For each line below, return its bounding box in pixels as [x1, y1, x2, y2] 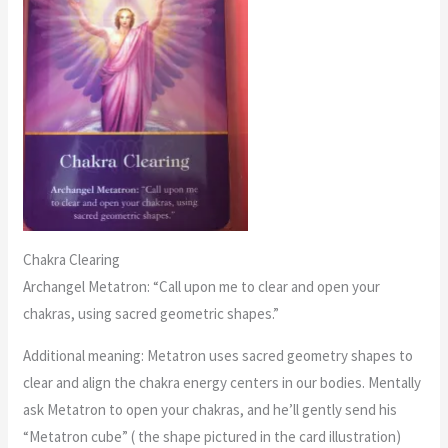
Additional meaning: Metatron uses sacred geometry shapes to [23, 346, 414, 366]
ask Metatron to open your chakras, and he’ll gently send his [23, 400, 398, 420]
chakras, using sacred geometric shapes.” [23, 304, 280, 324]
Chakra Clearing [23, 250, 121, 270]
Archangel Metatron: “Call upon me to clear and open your [23, 277, 381, 297]
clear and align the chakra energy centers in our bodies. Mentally [23, 373, 422, 393]
